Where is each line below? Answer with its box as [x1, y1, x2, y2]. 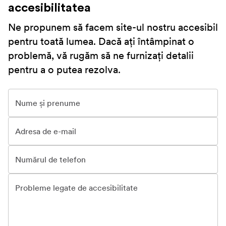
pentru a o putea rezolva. [8, 63, 121, 76]
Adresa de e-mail [15, 126, 76, 136]
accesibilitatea [8, 2, 91, 14]
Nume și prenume [15, 98, 80, 108]
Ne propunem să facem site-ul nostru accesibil [8, 21, 218, 34]
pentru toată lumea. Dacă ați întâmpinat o [8, 35, 194, 48]
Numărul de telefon [15, 154, 86, 164]
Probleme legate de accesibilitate [15, 183, 138, 193]
